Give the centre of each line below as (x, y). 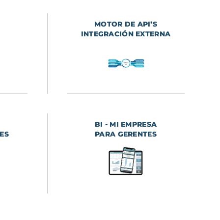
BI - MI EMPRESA (126, 124)
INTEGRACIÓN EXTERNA (126, 34)
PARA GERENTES (126, 134)
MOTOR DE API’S (126, 24)
